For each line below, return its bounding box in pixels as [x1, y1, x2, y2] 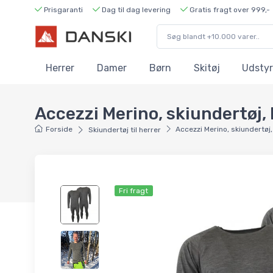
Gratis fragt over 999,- [188, 5, 270, 14]
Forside [46, 124, 73, 133]
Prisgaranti [42, 5, 83, 14]
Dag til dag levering [100, 5, 171, 14]
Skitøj [194, 62, 220, 74]
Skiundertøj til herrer [88, 125, 161, 134]
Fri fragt [119, 186, 149, 195]
